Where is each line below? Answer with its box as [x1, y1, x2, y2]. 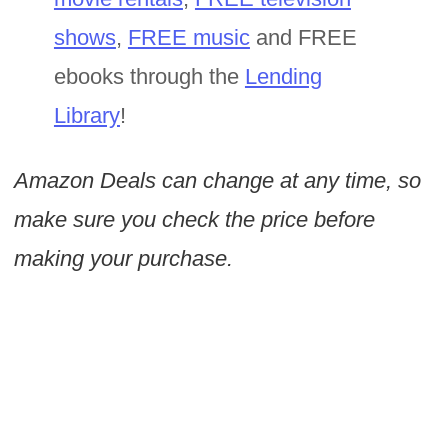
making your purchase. [13, 246, 233, 272]
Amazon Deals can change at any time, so [13, 168, 421, 194]
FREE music [127, 25, 250, 51]
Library [53, 103, 120, 129]
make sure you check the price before [13, 207, 375, 233]
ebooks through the [53, 64, 245, 90]
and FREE [249, 25, 357, 51]
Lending [244, 64, 322, 90]
